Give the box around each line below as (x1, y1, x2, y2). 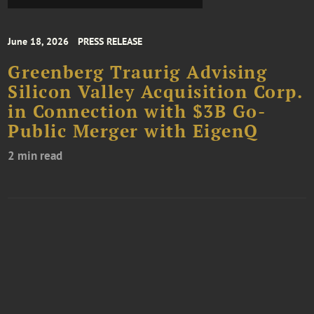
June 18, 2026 (8, 35, 69, 48)
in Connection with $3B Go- (8, 100, 266, 123)
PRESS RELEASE (78, 35, 143, 48)
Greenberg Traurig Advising (8, 61, 268, 84)
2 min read (8, 148, 63, 164)
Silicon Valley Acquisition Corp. (8, 81, 303, 104)
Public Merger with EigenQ (8, 120, 259, 143)
